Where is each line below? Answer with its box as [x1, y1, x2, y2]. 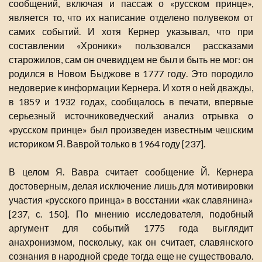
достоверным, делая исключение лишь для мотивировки [9, 180, 253, 192]
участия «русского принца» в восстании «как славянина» [9, 194, 253, 206]
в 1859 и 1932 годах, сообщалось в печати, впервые [9, 96, 253, 108]
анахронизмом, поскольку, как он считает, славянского [9, 236, 253, 248]
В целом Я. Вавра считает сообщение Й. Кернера [9, 166, 253, 178]
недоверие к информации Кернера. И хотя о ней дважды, [9, 82, 253, 94]
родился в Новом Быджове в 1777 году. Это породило [9, 68, 253, 80]
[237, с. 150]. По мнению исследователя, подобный [9, 208, 253, 220]
